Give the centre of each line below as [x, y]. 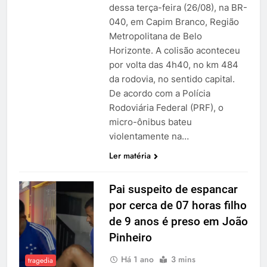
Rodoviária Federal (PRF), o [166, 107]
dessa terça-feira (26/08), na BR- [178, 7]
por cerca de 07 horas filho [178, 205]
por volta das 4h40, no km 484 [173, 64]
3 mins [183, 259]
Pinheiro [130, 237]
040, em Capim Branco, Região [174, 21]
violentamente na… [149, 136]
